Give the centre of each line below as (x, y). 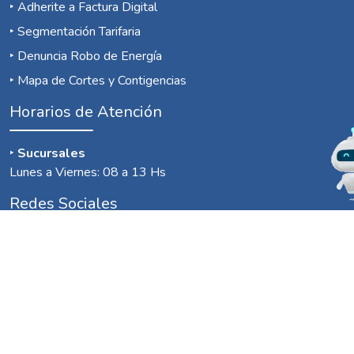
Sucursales (51, 154)
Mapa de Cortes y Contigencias (102, 81)
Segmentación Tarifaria (79, 32)
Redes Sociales (64, 204)
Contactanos (49, 280)
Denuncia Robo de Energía (90, 56)
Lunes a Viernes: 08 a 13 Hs (88, 173)
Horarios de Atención (86, 112)
